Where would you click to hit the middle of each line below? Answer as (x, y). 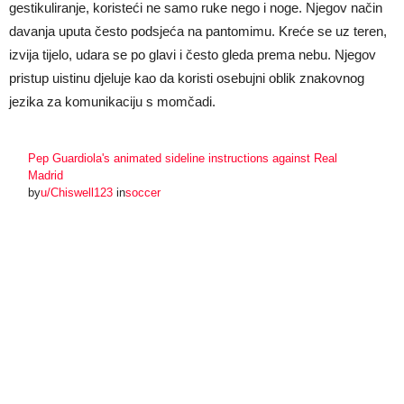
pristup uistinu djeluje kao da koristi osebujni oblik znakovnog (187, 78)
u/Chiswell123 (77, 193)
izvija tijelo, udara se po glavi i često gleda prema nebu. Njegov (193, 55)
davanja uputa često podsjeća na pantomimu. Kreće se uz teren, (198, 31)
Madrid (46, 175)
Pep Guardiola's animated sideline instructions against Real (183, 158)
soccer (143, 193)
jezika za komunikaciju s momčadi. (112, 101)
